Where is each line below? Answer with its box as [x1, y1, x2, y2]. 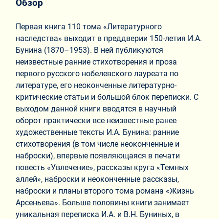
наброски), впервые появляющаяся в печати [16, 151, 180, 160]
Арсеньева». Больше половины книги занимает [16, 197, 189, 207]
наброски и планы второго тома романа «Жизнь [16, 186, 194, 196]
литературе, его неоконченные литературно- [16, 80, 176, 90]
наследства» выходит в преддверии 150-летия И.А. [16, 33, 202, 43]
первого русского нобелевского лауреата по [16, 68, 178, 78]
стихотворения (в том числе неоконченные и [16, 139, 179, 149]
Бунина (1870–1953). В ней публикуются [16, 45, 163, 55]
